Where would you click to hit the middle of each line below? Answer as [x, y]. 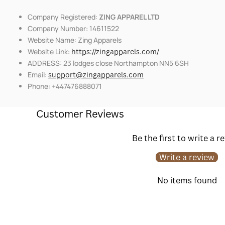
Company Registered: [63, 17]
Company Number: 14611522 [73, 29]
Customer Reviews [80, 114]
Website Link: [49, 52]
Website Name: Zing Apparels [75, 40]
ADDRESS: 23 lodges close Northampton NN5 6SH [108, 63]
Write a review [187, 157]
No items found [187, 181]
